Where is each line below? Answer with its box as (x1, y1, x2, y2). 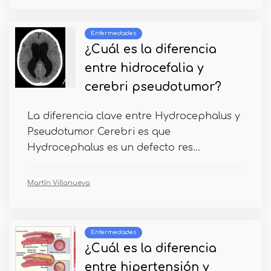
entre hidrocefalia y (85, 61, 203, 74)
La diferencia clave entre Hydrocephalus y (27, 110, 240, 122)
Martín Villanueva (27, 178, 90, 187)
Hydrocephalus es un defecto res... (27, 142, 200, 153)
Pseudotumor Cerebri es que (27, 126, 171, 137)
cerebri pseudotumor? (85, 80, 221, 93)
